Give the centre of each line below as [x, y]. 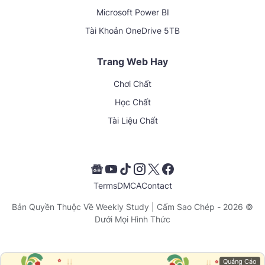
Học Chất [132, 102]
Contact [156, 185]
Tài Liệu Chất [132, 120]
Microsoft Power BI [132, 12]
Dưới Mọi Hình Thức [132, 219]
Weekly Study [122, 206]
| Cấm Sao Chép [182, 206]
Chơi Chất [132, 83]
